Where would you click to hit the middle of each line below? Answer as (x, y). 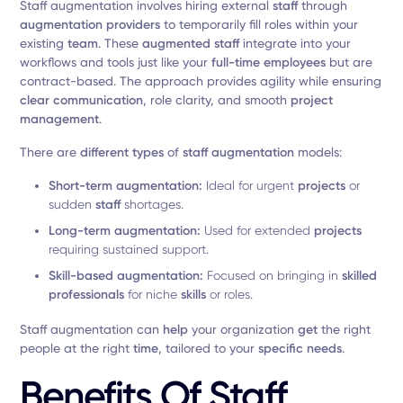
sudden (72, 204)
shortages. (152, 204)
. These (121, 43)
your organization (243, 329)
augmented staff (191, 44)
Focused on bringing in (273, 275)
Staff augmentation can (92, 329)
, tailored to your (209, 348)
